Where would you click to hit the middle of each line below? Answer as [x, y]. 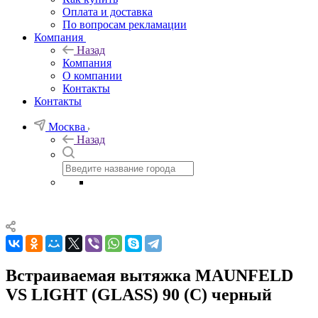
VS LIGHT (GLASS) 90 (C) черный [139, 294]
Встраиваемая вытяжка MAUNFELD [149, 275]
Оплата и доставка [108, 11]
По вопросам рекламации [125, 24]
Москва [67, 126]
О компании [92, 75]
